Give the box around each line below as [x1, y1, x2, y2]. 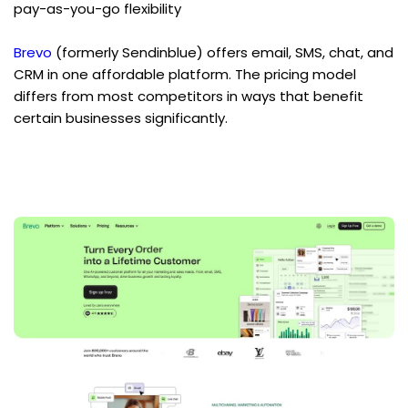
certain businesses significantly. [14, 108, 228, 128]
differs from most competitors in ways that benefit [14, 87, 363, 107]
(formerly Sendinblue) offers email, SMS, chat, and [52, 43, 393, 63]
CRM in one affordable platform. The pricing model [14, 65, 356, 85]
